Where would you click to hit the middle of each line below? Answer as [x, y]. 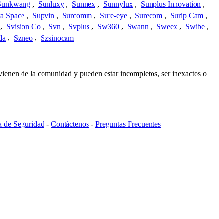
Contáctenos [70, 124]
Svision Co [23, 26]
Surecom [149, 16]
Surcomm [77, 16]
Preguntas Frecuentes [128, 124]
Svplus [79, 26]
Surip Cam [187, 16]
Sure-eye [113, 16]
